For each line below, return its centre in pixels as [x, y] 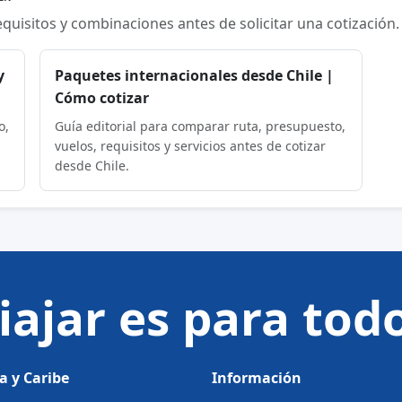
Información [257, 378]
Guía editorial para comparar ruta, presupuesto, [201, 126]
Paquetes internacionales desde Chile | [195, 75]
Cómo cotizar [102, 97]
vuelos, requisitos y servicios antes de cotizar [191, 145]
